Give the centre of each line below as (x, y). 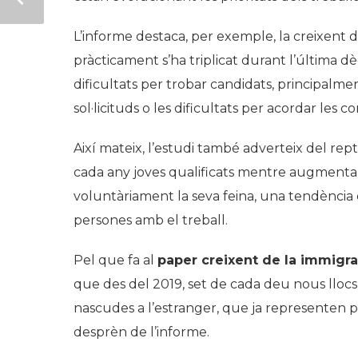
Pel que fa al (115, 261)
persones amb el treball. (151, 221)
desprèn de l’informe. (141, 332)
